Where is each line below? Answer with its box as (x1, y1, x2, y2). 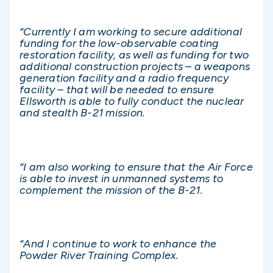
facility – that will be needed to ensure (19, 83, 214, 97)
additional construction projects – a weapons (19, 60, 250, 74)
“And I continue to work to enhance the (19, 236, 217, 250)
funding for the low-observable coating (19, 37, 219, 51)
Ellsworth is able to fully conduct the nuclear (19, 94, 244, 108)
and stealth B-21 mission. (19, 106, 146, 120)
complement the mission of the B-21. (19, 183, 203, 197)
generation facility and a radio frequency (19, 71, 229, 85)
